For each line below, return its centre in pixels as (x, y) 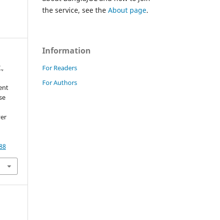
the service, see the (75, 10)
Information (67, 50)
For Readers (60, 68)
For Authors (60, 82)
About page (127, 10)
